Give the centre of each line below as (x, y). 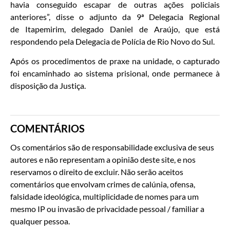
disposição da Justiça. (48, 86)
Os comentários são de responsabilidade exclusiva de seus (112, 147)
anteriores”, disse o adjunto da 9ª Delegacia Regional (115, 16)
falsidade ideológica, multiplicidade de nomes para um (104, 197)
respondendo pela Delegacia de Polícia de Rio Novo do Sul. (112, 41)
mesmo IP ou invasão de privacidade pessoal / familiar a (107, 209)
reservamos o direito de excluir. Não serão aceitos (97, 172)
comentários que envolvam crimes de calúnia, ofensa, (103, 184)
